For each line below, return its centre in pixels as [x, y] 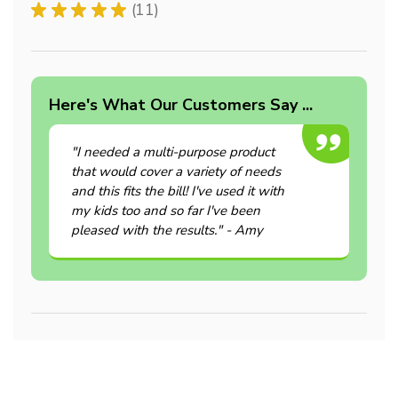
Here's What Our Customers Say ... [181, 104]
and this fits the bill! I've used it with [178, 191]
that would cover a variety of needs [176, 171]
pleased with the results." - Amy [167, 230]
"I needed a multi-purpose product [173, 151]
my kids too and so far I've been [166, 210]
